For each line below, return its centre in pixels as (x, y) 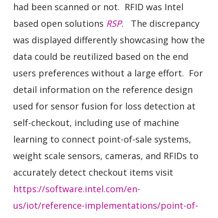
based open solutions (59, 23)
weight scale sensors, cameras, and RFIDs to (106, 155)
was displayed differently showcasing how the (109, 40)
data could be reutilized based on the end (100, 56)
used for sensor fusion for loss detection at (104, 106)
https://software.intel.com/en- (76, 189)
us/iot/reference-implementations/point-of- (105, 205)
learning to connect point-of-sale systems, (102, 139)
